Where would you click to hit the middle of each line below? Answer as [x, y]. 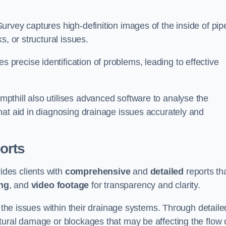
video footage [60, 185]
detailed [167, 172]
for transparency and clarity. [145, 185]
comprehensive [98, 172]
